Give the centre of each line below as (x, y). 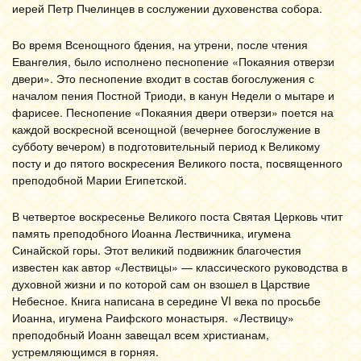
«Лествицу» (263, 317)
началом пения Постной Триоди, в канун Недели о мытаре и (173, 95)
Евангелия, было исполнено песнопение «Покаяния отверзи (173, 61)
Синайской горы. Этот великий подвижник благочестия (157, 250)
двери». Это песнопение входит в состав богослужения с (163, 78)
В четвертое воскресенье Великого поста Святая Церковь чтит (177, 216)
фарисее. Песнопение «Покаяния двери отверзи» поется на (173, 112)
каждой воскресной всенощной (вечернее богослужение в (166, 129)
